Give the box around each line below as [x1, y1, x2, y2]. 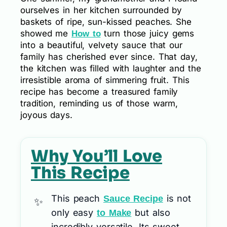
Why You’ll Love [31, 146, 163, 167]
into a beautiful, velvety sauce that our [20, 40, 182, 51]
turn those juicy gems [100, 28, 195, 39]
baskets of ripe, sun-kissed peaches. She [20, 17, 192, 27]
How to [71, 29, 101, 39]
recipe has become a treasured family [20, 87, 178, 97]
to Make [97, 208, 132, 218]
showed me [20, 28, 72, 39]
